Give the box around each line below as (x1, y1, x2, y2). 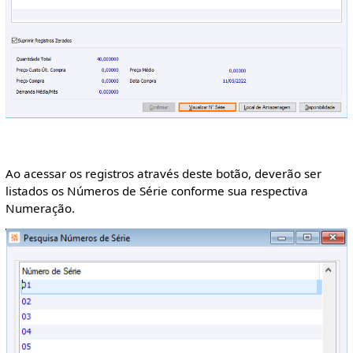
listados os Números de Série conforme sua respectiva (5, 183, 308, 199)
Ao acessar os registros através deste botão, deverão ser (5, 165, 321, 182)
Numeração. (5, 200, 75, 217)
